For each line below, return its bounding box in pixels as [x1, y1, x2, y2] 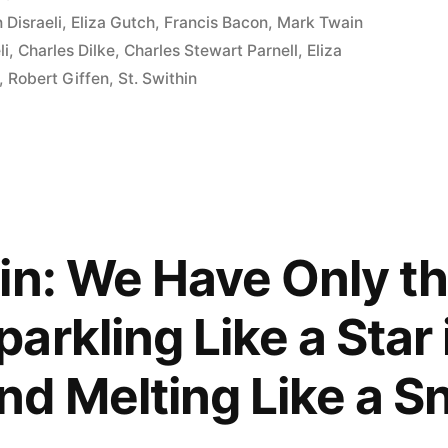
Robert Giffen [8, 68, 110, 88]
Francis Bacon [164, 12, 269, 32]
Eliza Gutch [71, 12, 156, 32]
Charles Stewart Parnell [124, 40, 299, 60]
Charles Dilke [18, 40, 116, 60]
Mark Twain [277, 12, 364, 32]
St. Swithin [118, 68, 198, 88]
